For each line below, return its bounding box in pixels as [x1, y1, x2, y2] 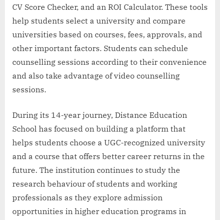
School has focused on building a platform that [12, 123, 186, 134]
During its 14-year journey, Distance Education [12, 110, 187, 120]
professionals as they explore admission [12, 192, 163, 202]
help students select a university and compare [12, 15, 186, 26]
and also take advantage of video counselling [12, 70, 180, 81]
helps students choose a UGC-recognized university [12, 137, 205, 147]
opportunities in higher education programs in [12, 206, 186, 216]
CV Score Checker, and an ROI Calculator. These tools [12, 1, 208, 12]
